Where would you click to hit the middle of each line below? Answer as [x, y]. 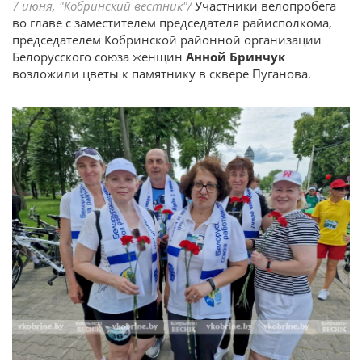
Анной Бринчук [234, 56]
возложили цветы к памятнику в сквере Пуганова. [162, 73]
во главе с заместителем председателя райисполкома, [172, 22]
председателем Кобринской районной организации [167, 39]
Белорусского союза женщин [97, 56]
